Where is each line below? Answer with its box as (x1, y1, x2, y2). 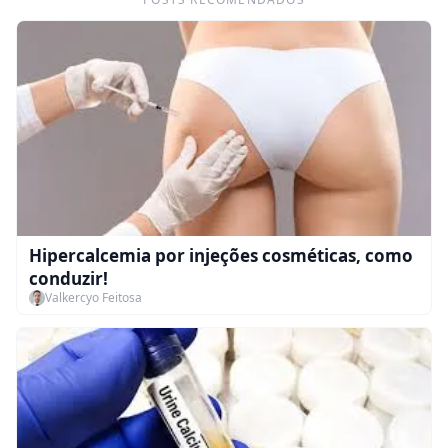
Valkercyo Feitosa (45, 289, 142, 307)
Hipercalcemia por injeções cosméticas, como (29, 244, 413, 268)
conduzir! (29, 267, 108, 291)
